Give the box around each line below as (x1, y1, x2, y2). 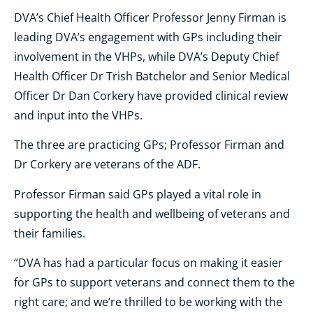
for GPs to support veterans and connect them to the (14, 274, 295, 290)
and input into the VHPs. (14, 107, 143, 123)
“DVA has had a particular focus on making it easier (14, 254, 283, 270)
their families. (14, 225, 88, 241)
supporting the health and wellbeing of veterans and (14, 205, 290, 221)
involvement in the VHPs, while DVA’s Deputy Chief (14, 48, 279, 64)
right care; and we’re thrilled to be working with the (14, 293, 282, 310)
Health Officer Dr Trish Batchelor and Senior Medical (14, 68, 290, 84)
